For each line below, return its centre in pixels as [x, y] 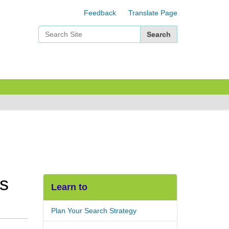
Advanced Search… [70, 48]
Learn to [69, 187]
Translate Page [153, 13]
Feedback [100, 13]
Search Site [157, 29]
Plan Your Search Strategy [94, 211]
